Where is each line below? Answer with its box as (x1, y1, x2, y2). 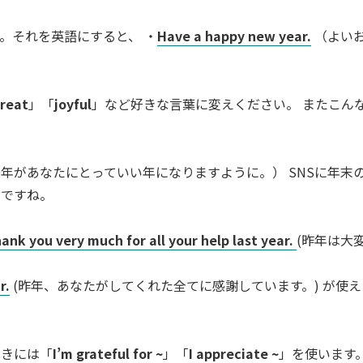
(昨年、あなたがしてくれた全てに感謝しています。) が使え (10, 275, 361, 295)
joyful (54, 93, 92, 113)
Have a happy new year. (157, 25, 311, 45)
